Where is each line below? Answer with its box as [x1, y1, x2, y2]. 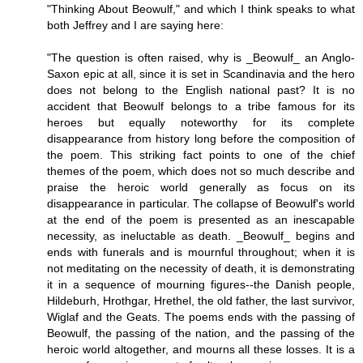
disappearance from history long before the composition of [47, 132, 355, 146]
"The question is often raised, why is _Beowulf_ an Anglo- [47, 51, 355, 65]
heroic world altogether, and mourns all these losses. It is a [47, 343, 355, 357]
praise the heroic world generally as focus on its [47, 181, 355, 194]
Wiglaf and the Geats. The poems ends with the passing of [47, 310, 355, 324]
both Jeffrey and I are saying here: [47, 19, 224, 32]
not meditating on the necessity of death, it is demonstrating [47, 262, 355, 275]
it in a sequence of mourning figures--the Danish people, [47, 278, 355, 292]
